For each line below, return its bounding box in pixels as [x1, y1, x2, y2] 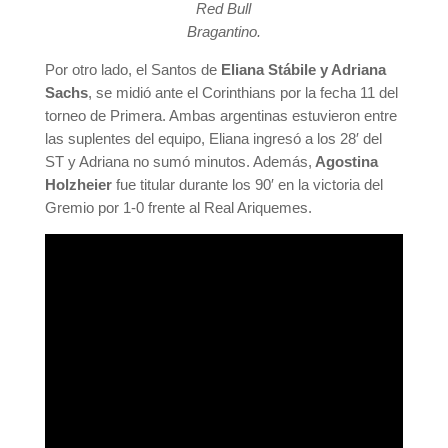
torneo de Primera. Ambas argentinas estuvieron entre [44, 107, 397, 125]
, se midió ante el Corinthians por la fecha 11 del [87, 84, 398, 102]
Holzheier [44, 176, 112, 194]
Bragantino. [186, 23, 261, 41]
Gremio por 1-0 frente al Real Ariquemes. [44, 199, 312, 217]
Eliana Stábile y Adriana [220, 61, 386, 79]
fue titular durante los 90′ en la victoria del [111, 176, 383, 194]
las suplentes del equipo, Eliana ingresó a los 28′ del [44, 130, 382, 148]
